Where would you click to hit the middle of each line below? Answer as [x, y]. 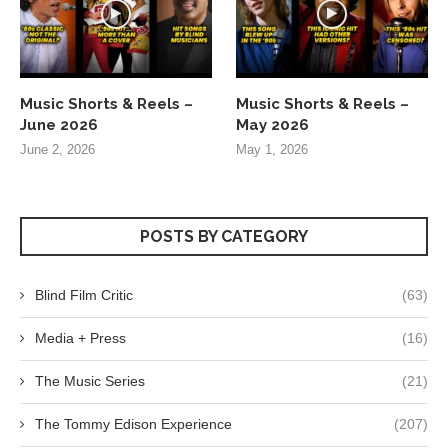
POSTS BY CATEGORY [224, 236]
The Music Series [90, 380]
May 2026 [273, 124]
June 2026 [59, 124]
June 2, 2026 [57, 149]
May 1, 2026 [272, 149]
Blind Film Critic [84, 294]
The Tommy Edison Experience [133, 423]
